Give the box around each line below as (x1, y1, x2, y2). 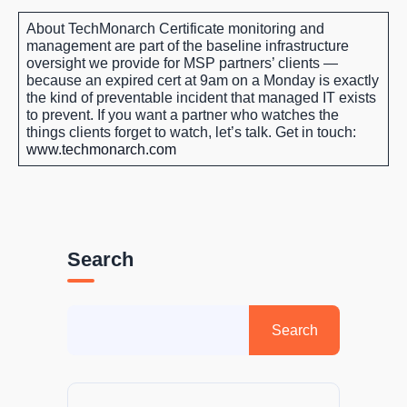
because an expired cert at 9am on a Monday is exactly (26, 73, 379, 89)
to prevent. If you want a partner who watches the (26, 107, 339, 124)
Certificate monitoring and (155, 21, 324, 37)
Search (67, 248, 134, 272)
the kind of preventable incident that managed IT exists (26, 90, 376, 106)
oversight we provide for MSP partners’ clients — (26, 55, 338, 72)
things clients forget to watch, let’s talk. (26, 124, 275, 141)
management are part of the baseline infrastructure (26, 38, 349, 55)
